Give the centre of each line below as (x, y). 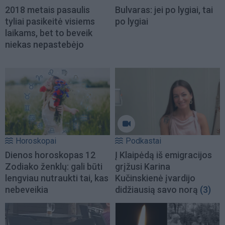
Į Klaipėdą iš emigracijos (163, 155)
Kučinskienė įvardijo (155, 178)
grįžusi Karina (143, 167)
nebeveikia (27, 190)
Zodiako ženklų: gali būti (54, 167)
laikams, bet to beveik (49, 33)
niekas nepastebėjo (44, 45)
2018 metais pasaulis (47, 10)
